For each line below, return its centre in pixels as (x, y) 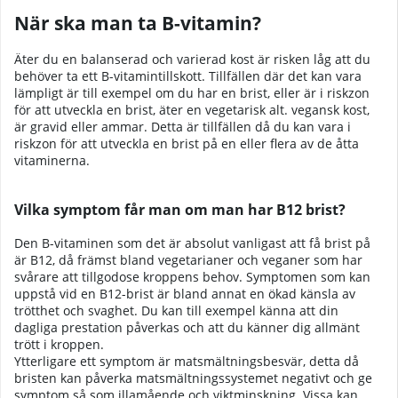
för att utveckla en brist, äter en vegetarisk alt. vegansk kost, (192, 110)
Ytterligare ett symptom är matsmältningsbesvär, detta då (187, 361)
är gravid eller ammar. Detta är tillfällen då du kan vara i (183, 127)
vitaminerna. (52, 161)
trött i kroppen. (59, 344)
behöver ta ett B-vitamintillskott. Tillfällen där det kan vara (188, 76)
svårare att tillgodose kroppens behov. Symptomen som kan (192, 276)
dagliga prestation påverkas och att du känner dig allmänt (187, 327)
